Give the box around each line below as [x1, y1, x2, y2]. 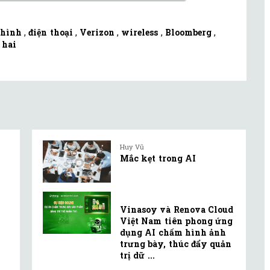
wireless [121, 27, 159, 39]
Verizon [80, 27, 115, 39]
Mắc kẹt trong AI [120, 152, 196, 165]
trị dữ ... [120, 249, 155, 261]
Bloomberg [165, 27, 212, 39]
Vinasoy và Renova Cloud [120, 203, 233, 215]
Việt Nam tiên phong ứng [120, 215, 233, 227]
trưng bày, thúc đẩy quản [120, 237, 232, 250]
